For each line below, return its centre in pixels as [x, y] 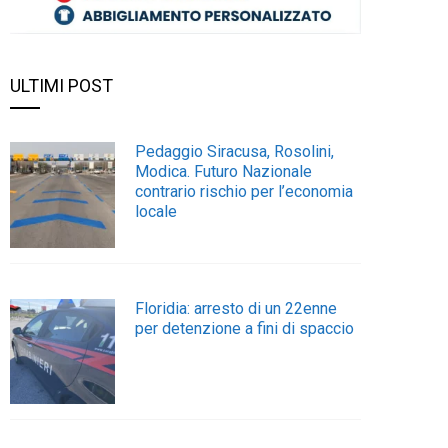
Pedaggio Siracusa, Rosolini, [235, 152]
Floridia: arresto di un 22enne [236, 308]
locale [156, 212]
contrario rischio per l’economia [244, 192]
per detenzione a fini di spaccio [245, 328]
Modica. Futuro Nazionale [224, 172]
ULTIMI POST [61, 86]
